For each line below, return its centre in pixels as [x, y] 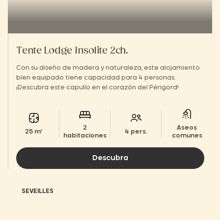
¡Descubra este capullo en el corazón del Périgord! [97, 87]
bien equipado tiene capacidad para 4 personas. [96, 78]
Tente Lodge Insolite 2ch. [72, 51]
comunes [187, 136]
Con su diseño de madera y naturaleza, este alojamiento [108, 68]
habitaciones [85, 136]
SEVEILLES [38, 191]
